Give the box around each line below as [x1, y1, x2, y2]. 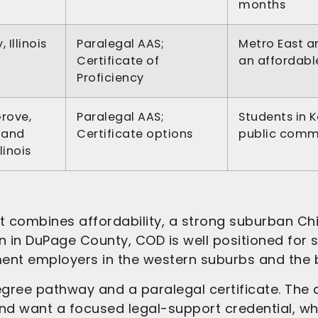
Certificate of [77, 53, 159, 70]
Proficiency [77, 70, 144, 87]
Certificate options [77, 126, 193, 143]
